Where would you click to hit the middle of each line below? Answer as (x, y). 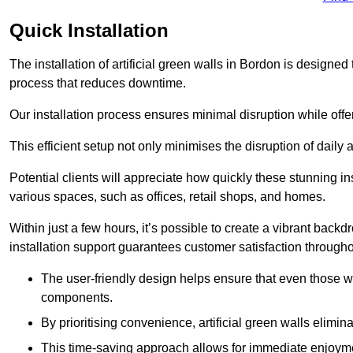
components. (77, 297)
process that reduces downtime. (98, 83)
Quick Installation (89, 30)
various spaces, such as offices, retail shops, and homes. (167, 196)
